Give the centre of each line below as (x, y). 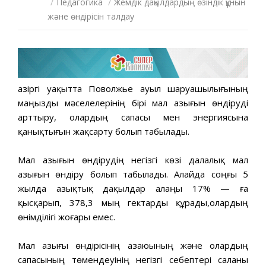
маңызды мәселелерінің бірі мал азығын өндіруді (133, 102)
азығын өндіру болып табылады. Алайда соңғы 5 (133, 174)
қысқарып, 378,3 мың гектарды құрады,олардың (133, 202)
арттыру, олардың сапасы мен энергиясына (133, 117)
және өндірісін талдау (91, 16)
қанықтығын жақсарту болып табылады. (104, 131)
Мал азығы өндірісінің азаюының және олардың (133, 245)
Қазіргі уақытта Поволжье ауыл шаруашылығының (133, 88)
